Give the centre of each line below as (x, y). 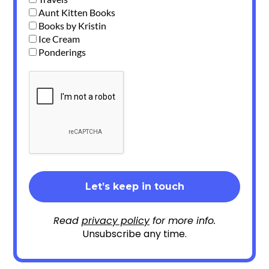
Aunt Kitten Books (76, 12)
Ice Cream (59, 39)
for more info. (183, 221)
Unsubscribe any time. (134, 234)
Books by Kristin (72, 26)
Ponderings (62, 52)
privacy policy (116, 221)
